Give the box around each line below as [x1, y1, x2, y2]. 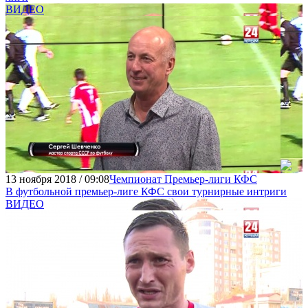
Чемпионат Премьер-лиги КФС [109, 173, 257, 185]
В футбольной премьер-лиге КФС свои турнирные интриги [5, 186, 287, 197]
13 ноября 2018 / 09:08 [5, 173, 109, 185]
